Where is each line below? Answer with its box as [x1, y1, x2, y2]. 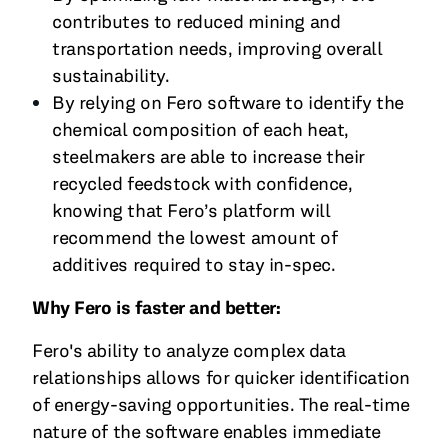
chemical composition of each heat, [52, 118, 349, 142]
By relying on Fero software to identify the [52, 91, 404, 115]
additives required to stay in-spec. [52, 253, 340, 277]
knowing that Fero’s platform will [52, 199, 331, 223]
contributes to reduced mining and [52, 10, 341, 34]
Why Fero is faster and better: [32, 296, 281, 320]
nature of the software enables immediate [32, 420, 381, 444]
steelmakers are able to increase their [52, 145, 365, 169]
